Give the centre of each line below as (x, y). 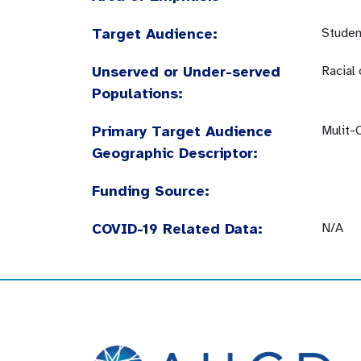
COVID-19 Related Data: (177, 229)
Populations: (137, 93)
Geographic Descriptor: (175, 153)
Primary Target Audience (182, 131)
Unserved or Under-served (186, 72)
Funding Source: (151, 191)
